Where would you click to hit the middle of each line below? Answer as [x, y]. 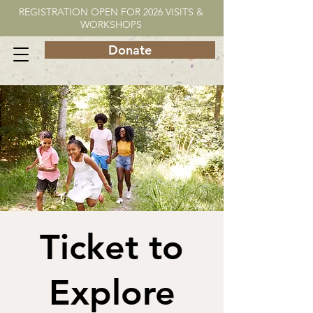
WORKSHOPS [111, 24]
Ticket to [112, 247]
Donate [130, 50]
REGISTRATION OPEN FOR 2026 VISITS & [111, 12]
